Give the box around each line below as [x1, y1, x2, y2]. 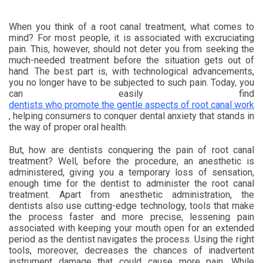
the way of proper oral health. [9, 122, 127, 133]
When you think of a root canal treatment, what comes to [9, 21, 254, 32]
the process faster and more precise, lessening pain [9, 211, 254, 222]
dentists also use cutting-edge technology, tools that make [9, 200, 254, 211]
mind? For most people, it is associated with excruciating [9, 32, 254, 43]
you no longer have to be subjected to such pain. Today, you [9, 77, 254, 88]
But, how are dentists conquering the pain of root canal [9, 144, 254, 156]
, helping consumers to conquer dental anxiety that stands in [9, 110, 254, 122]
